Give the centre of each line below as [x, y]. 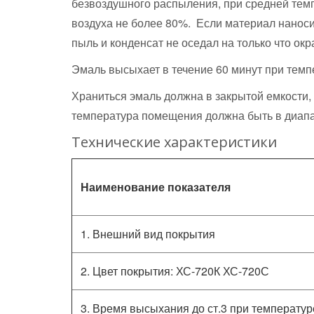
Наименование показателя [156, 187]
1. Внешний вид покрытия [148, 234]
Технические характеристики [174, 142]
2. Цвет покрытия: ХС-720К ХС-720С [175, 271]
